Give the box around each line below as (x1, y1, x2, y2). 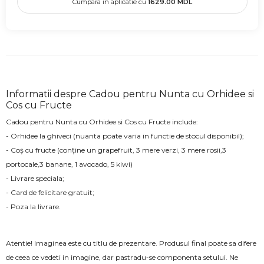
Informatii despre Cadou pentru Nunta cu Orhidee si (6, 88, 254, 100)
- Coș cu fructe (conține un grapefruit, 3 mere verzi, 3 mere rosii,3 (6, 146, 226, 155)
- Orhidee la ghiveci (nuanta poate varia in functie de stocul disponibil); (6, 131, 244, 141)
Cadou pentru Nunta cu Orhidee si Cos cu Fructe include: (6, 117, 198, 127)
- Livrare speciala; (6, 174, 64, 183)
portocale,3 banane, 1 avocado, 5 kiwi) (6, 160, 133, 169)
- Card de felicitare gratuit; (6, 188, 94, 197)
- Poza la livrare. (6, 202, 61, 212)
